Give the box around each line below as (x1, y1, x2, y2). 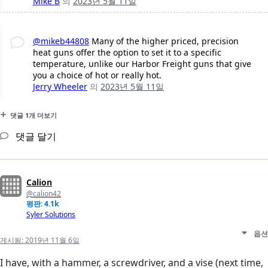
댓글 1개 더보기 (10, 111, 57, 120)
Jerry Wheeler (32, 81, 87, 93)
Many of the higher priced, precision (89, 35, 239, 47)
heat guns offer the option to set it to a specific (32, 47, 221, 59)
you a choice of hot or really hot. (32, 69, 162, 81)
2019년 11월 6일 (25, 235, 80, 246)
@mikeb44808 (32, 35, 89, 47)
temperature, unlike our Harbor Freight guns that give (32, 58, 251, 70)
